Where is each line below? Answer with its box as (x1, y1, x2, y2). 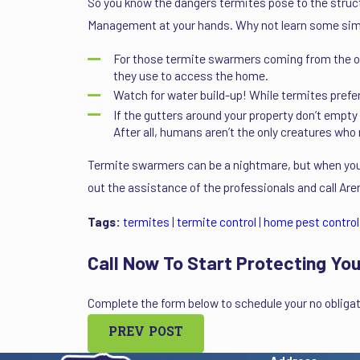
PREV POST (108, 324, 184, 343)
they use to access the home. (112, 67, 268, 84)
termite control (177, 214, 257, 230)
